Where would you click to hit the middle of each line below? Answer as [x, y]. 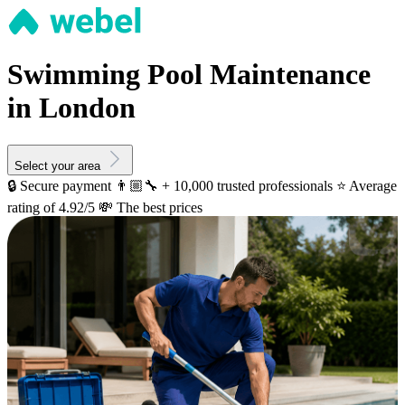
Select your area [57, 165]
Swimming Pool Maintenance [189, 75]
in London [71, 108]
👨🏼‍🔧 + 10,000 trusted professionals [224, 185]
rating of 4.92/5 [51, 207]
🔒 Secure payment [59, 185]
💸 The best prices [151, 207]
